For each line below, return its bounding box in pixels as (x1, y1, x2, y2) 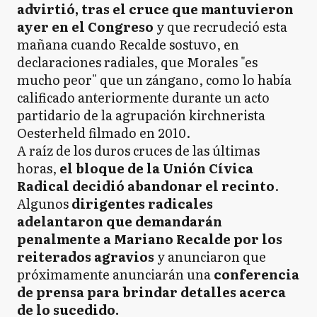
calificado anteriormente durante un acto (17, 88, 270, 107)
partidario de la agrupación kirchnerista (17, 105, 265, 125)
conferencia (214, 265, 299, 284)
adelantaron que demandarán (17, 212, 222, 231)
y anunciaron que (154, 247, 266, 266)
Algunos (17, 194, 71, 213)
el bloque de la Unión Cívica (59, 158, 253, 178)
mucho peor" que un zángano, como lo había (17, 70, 292, 89)
